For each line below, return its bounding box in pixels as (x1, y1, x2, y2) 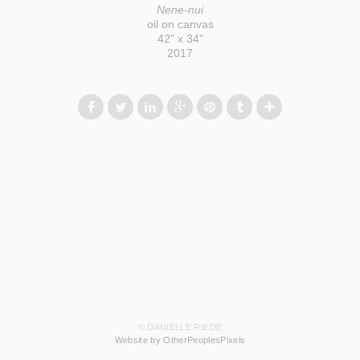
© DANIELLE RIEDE (137, 322, 223, 333)
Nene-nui (157, 3, 203, 17)
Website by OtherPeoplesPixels (114, 335, 246, 346)
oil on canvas (146, 18, 214, 31)
